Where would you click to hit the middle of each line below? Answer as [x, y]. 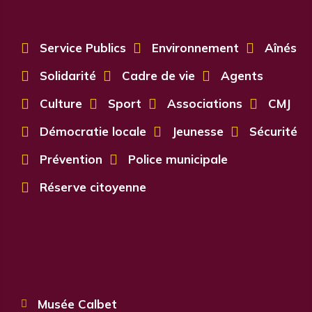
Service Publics [83, 48]
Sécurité [273, 131]
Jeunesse [198, 131]
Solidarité [68, 76]
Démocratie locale [93, 131]
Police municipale [178, 159]
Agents [242, 76]
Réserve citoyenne [93, 187]
